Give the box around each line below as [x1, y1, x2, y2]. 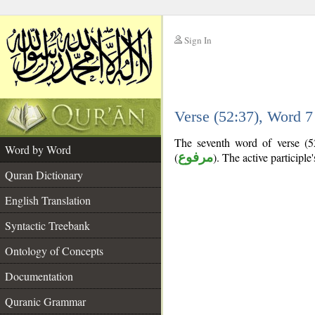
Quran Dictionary [5, 167, 83, 182]
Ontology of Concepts [5, 243, 103, 258]
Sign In [184, 34, 212, 46]
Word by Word [5, 142, 71, 157]
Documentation [5, 269, 73, 283]
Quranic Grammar [5, 294, 86, 309]
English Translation [5, 193, 91, 207]
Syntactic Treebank [5, 218, 90, 233]
